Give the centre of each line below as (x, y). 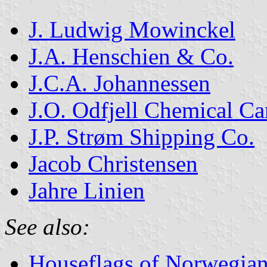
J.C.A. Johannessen (119, 83)
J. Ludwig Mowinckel (132, 29)
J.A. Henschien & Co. (131, 56)
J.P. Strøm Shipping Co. (142, 136)
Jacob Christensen (113, 163)
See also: (47, 226)
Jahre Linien (87, 190)
